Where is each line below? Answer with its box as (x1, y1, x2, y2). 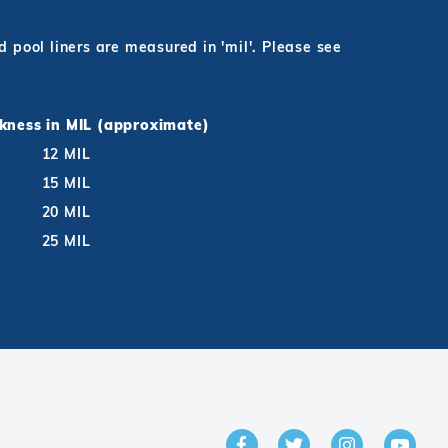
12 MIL (41, 145, 91, 163)
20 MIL (41, 203, 91, 221)
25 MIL (41, 232, 91, 250)
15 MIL (41, 174, 91, 192)
